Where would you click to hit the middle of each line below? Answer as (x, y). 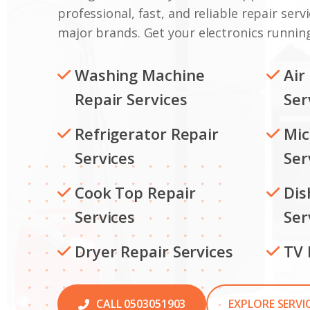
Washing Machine (139, 75)
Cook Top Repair (135, 192)
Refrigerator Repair (147, 134)
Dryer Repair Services (154, 251)
